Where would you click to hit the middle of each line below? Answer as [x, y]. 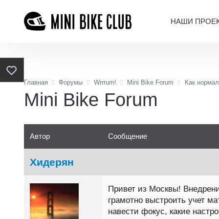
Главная [36, 82]
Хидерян [52, 162]
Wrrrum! [105, 82]
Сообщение [128, 136]
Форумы [71, 82]
